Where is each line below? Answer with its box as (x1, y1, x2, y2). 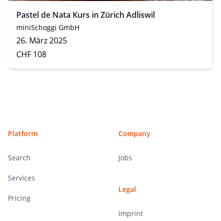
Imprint (118, 208, 143, 218)
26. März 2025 (16, 35, 67, 46)
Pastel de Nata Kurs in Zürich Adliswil (16, 9, 155, 20)
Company (118, 128, 150, 138)
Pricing (8, 193, 31, 203)
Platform (8, 128, 37, 138)
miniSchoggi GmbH (16, 22, 79, 32)
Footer (7, 88, 32, 99)
